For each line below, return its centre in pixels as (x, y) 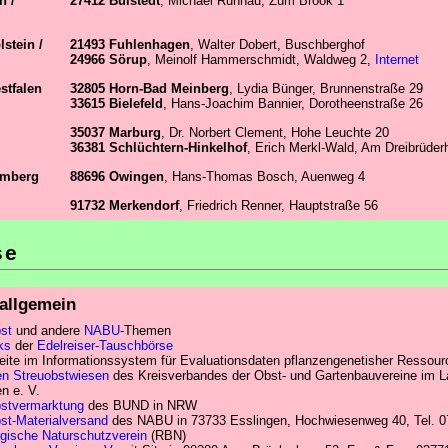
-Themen (145, 331)
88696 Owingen (117, 176)
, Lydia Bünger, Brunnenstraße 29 (326, 88)
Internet (397, 59)
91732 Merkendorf (124, 205)
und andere (48, 331)
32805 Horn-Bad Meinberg (149, 88)
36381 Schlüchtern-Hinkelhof (158, 147)
